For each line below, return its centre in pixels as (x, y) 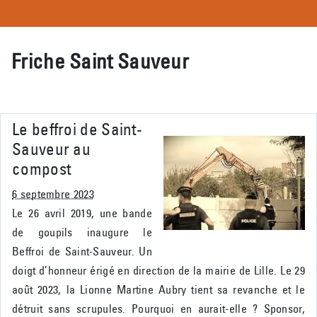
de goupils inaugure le (82, 232)
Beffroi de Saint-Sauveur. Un (82, 252)
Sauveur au (52, 149)
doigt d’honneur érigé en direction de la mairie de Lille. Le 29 (158, 271)
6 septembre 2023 (53, 194)
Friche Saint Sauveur (100, 62)
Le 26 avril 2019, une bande (82, 213)
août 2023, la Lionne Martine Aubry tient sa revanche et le (158, 290)
